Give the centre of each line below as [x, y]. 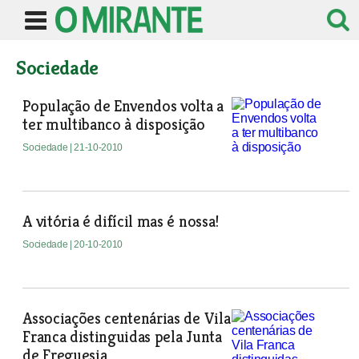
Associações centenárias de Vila [127, 319]
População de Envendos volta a [123, 106]
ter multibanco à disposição [114, 125]
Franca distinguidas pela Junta [122, 337]
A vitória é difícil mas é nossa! [121, 222]
